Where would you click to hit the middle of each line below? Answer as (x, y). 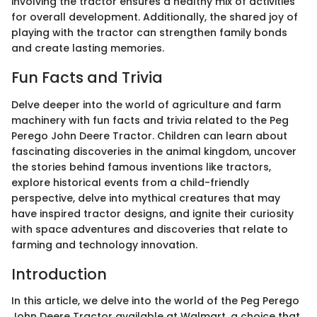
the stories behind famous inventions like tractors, (141, 167)
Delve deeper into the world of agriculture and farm (146, 104)
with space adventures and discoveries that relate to (150, 229)
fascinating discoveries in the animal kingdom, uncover (154, 151)
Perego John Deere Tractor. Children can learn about (149, 136)
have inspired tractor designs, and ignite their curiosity (152, 213)
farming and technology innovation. (104, 244)
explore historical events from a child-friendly (130, 182)
